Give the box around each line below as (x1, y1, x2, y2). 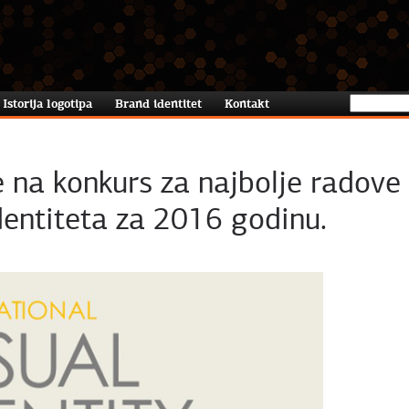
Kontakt (225, 96, 269, 111)
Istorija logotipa (3, 96, 92, 111)
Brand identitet (115, 96, 202, 111)
